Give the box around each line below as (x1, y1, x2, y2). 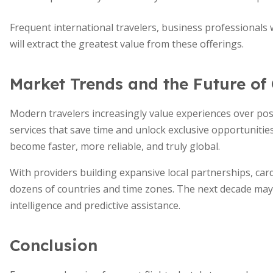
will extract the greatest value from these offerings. (10, 37, 244, 51)
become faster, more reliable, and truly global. (10, 140, 220, 153)
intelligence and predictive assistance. (10, 199, 180, 212)
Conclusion (10, 235, 97, 255)
